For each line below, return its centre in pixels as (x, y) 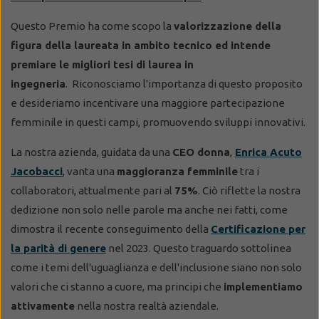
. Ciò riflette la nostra (249, 190)
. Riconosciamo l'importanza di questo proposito (184, 83)
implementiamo (263, 286)
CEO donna (201, 152)
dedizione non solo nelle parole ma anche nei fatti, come (149, 209)
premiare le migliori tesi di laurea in (102, 64)
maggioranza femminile (177, 171)
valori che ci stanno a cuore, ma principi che (117, 286)
